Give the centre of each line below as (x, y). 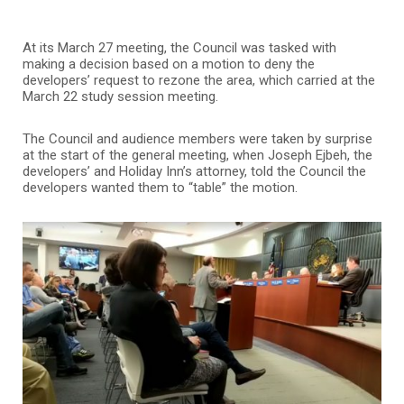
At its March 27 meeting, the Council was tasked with (179, 47)
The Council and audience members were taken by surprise (197, 138)
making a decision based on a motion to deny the (169, 64)
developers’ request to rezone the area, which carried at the (199, 80)
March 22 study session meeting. (120, 96)
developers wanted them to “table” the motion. (160, 187)
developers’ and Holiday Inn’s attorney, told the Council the (194, 171)
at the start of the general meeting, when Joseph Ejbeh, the (197, 155)
